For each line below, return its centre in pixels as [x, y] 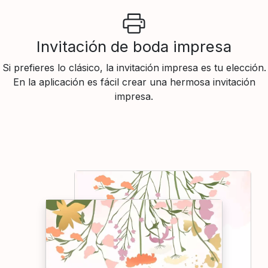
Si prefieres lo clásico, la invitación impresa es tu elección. [134, 67]
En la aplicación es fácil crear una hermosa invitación [134, 82]
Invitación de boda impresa [134, 46]
